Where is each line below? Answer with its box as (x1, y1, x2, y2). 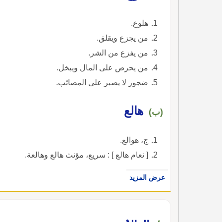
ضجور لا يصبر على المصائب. (56, 78, 148, 87)
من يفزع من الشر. (88, 48, 148, 57)
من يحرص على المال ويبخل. (56, 63, 148, 72)
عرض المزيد (129, 173, 165, 181)
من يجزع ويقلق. (97, 33, 148, 42)
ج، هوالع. (120, 135, 148, 144)
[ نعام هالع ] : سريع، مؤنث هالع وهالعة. (25, 150, 148, 159)
